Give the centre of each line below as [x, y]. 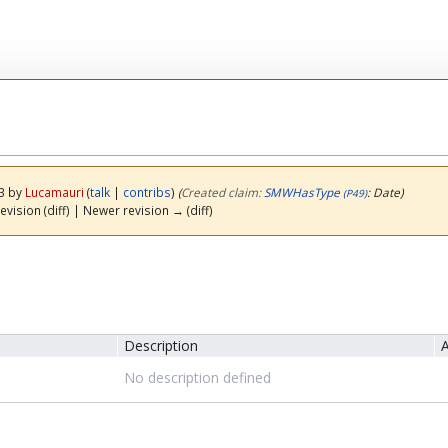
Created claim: [222, 192]
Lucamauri [54, 192]
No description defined [197, 378]
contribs [146, 192]
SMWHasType [301, 192]
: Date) [384, 192]
